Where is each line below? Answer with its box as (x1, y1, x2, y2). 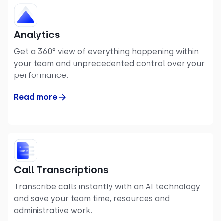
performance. (14, 70, 68, 80)
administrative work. (14, 205, 92, 215)
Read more (14, 92, 57, 102)
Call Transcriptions (14, 163, 109, 176)
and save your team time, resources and (14, 193, 170, 203)
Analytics (14, 28, 60, 40)
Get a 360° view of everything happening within (14, 46, 199, 56)
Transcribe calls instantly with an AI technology (14, 182, 200, 191)
